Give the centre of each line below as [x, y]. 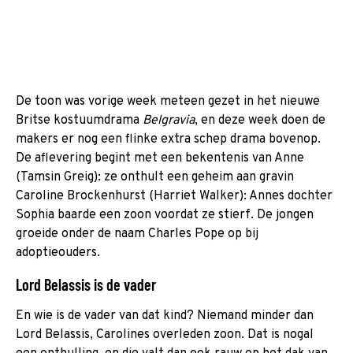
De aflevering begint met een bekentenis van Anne [160, 158]
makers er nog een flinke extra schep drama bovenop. [168, 139]
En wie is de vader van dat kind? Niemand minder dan [165, 316]
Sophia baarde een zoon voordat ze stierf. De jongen [165, 215]
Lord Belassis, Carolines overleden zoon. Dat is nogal [165, 334]
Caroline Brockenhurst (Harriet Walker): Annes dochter [174, 196]
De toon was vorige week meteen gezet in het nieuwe [168, 101]
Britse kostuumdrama [79, 120]
